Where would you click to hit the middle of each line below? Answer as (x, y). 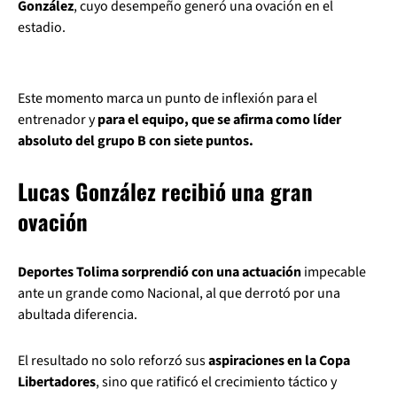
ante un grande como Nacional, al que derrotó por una (179, 293)
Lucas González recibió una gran (165, 191)
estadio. (42, 27)
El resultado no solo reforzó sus (113, 361)
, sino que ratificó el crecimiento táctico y (216, 382)
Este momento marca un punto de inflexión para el (167, 98)
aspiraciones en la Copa (279, 361)
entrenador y (58, 120)
